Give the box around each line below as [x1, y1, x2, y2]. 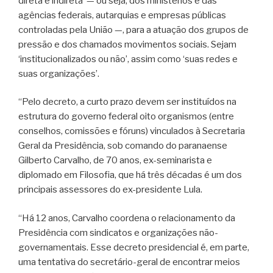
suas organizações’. [18, 68, 99, 79]
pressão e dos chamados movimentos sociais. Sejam [18, 38, 236, 50]
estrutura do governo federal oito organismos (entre [18, 111, 234, 122]
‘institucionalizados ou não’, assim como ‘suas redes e [18, 53, 238, 65]
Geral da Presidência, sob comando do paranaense [18, 140, 227, 152]
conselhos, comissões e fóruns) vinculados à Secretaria [18, 126, 245, 137]
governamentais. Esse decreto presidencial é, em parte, [18, 241, 249, 253]
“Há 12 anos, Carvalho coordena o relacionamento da [18, 212, 235, 224]
